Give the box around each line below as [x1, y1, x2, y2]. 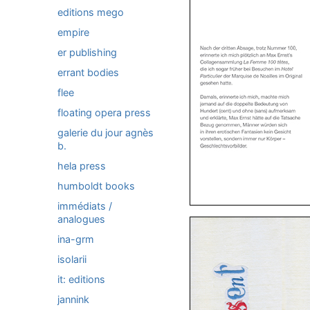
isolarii [57, 253, 86, 265]
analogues [57, 213, 105, 225]
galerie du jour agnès [57, 127, 154, 138]
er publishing [57, 46, 117, 58]
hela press [57, 160, 106, 172]
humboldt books [57, 180, 135, 192]
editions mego [57, 6, 124, 18]
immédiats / [57, 200, 112, 212]
